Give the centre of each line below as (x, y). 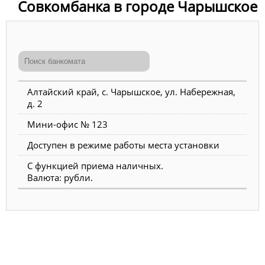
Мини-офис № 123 (67, 125)
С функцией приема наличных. (95, 166)
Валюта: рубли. (60, 178)
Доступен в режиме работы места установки (123, 145)
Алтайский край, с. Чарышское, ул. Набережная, (131, 92)
